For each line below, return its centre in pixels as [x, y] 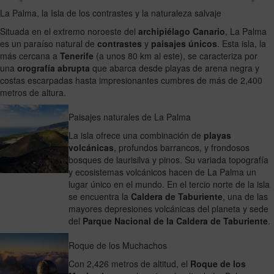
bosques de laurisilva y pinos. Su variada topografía [168, 159]
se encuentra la [100, 196]
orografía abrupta [54, 68]
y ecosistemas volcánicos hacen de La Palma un [162, 172]
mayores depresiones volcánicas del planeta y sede [168, 208]
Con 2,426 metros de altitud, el [129, 263]
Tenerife [77, 55]
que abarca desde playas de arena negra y [175, 68]
